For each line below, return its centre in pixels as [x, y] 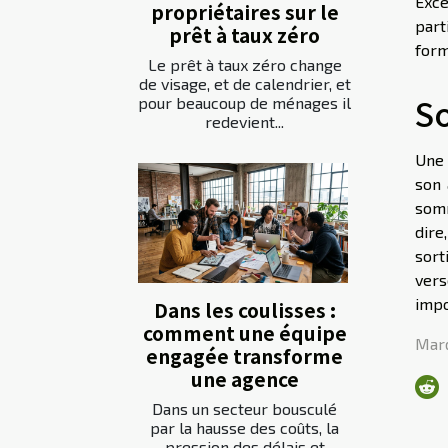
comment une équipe [244, 333]
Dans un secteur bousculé [244, 409]
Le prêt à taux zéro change [244, 64]
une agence [244, 379]
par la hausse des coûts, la [244, 428]
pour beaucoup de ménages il [244, 102]
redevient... [244, 121]
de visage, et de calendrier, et [244, 83]
